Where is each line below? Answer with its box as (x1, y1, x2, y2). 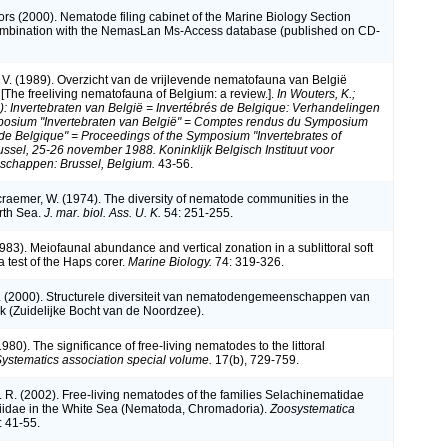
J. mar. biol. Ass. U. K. (44, 205, 161, 220)
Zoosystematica (270, 401, 355, 416)
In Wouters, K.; (277, 86, 355, 101)
